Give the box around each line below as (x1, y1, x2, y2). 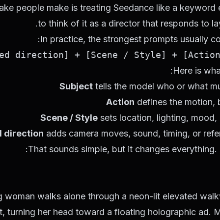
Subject (59, 81, 93, 91)
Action (106, 97, 135, 107)
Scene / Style (40, 112, 98, 123)
